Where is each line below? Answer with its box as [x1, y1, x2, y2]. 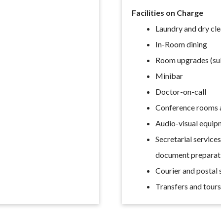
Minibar [155, 71, 184, 80]
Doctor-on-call [155, 87, 207, 96]
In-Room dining [155, 39, 208, 49]
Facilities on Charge [131, 8, 203, 17]
